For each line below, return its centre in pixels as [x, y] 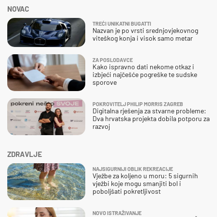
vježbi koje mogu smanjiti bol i [137, 183]
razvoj [101, 126]
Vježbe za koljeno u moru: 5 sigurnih [145, 175]
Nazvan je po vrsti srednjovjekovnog [145, 30]
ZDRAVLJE [25, 154]
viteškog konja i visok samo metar [143, 38]
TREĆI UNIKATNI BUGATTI [122, 23]
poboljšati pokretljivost [127, 191]
